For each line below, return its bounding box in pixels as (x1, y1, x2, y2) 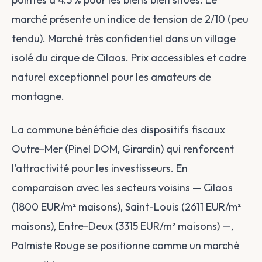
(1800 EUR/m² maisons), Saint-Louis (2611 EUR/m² (12, 200, 241, 213)
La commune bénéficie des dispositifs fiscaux (12, 123, 225, 136)
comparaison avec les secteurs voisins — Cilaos (12, 181, 233, 194)
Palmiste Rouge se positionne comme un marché (12, 239, 239, 252)
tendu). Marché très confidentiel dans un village (12, 32, 236, 45)
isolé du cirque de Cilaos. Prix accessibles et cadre (12, 51, 246, 64)
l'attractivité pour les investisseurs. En (12, 161, 188, 175)
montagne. (12, 89, 64, 103)
